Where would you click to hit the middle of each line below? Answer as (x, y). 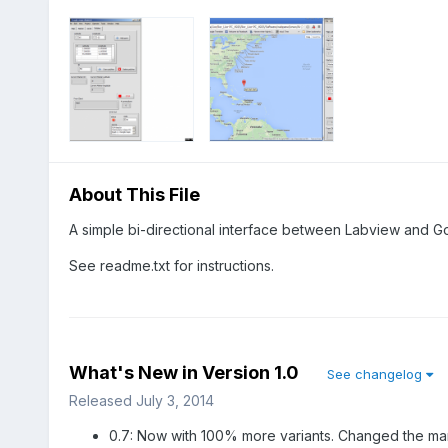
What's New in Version (171, 372)
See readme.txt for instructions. (171, 265)
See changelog (376, 373)
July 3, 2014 (174, 400)
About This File (134, 194)
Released (102, 400)
